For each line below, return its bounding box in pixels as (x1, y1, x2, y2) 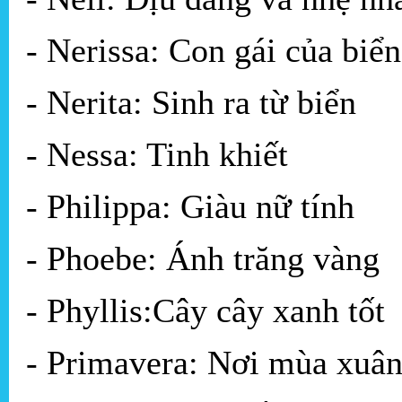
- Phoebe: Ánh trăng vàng (26, 240, 380, 278)
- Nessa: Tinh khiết (26, 135, 288, 174)
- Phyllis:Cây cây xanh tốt (26, 292, 385, 330)
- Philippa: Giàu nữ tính (26, 188, 354, 226)
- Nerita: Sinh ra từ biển (26, 83, 356, 122)
